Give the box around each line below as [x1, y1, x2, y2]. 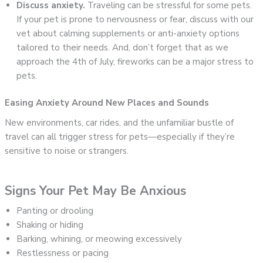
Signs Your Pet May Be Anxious [5, 183, 187, 200]
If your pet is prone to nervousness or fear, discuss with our [16, 13, 254, 25]
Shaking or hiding [16, 219, 84, 231]
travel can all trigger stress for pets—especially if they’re [5, 131, 235, 143]
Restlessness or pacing [16, 247, 109, 259]
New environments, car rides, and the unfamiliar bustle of [5, 117, 234, 129]
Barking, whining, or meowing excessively [16, 233, 183, 245]
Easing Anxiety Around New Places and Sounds [5, 97, 210, 109]
